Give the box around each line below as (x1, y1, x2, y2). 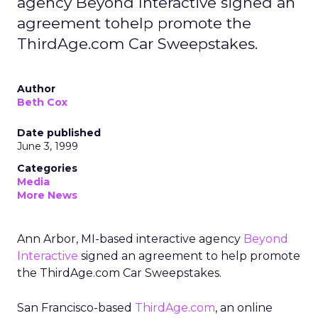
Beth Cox (17, 96, 67, 109)
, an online (215, 301, 273, 314)
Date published (17, 126, 101, 139)
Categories (17, 162, 77, 175)
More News (17, 189, 77, 202)
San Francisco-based (17, 301, 135, 314)
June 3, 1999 (17, 140, 78, 153)
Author (17, 82, 55, 95)
